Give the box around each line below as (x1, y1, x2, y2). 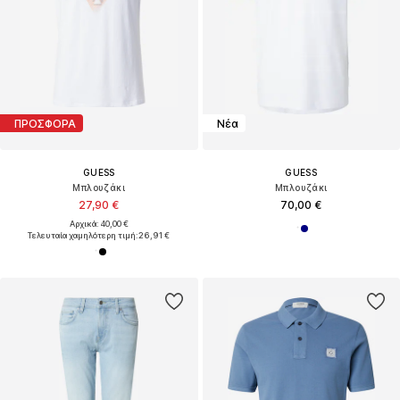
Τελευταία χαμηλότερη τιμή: (28, 230, 139, 241)
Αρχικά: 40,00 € (69, 219, 129, 229)
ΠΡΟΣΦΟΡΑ (14, 116, 76, 130)
